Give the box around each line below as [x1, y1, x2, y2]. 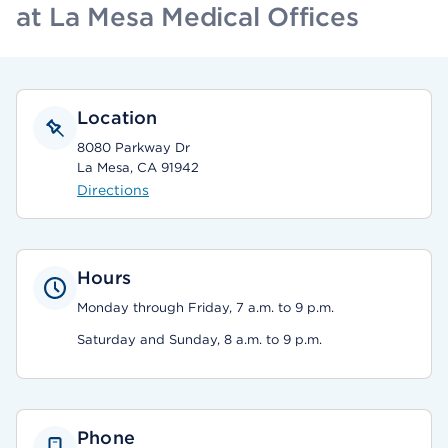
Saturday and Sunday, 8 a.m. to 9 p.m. [77, 332, 322, 347]
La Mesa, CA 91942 [77, 160, 199, 175]
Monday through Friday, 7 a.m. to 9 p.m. [77, 300, 334, 315]
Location [77, 107, 158, 128]
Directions [77, 182, 149, 198]
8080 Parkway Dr [77, 140, 190, 155]
